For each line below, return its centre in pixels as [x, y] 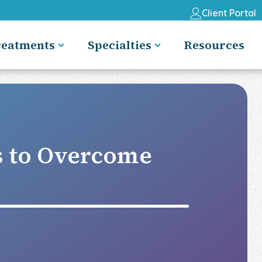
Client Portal [229, 13]
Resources [214, 45]
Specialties [119, 45]
